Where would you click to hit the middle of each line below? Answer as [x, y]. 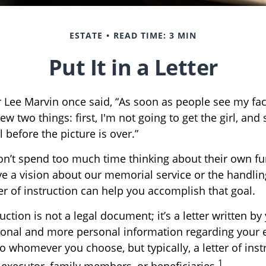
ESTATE [86, 35]
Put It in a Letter [133, 67]
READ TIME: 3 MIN [155, 35]
